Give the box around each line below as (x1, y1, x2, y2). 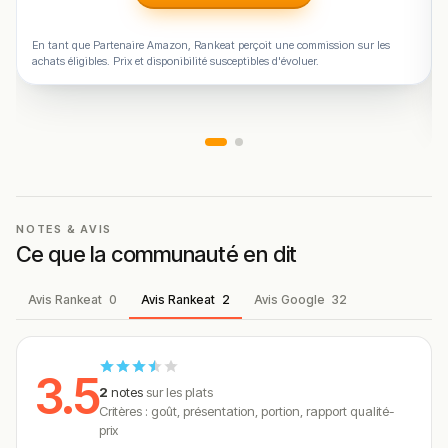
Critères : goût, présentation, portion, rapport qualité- (99, 402, 395, 419)
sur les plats (146, 383, 214, 400)
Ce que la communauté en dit (16, 240, 298, 267)
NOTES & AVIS (16, 221, 113, 236)
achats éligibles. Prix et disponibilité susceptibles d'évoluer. (32, 54, 319, 69)
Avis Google (254, 291, 328, 307)
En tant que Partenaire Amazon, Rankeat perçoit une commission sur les (32, 38, 390, 53)
